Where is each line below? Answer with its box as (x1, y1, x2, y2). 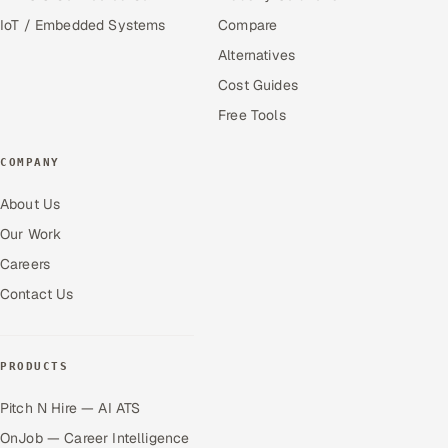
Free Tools (218, 105, 286, 124)
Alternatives (218, 45, 295, 64)
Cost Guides (218, 75, 298, 94)
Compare (218, 15, 278, 34)
